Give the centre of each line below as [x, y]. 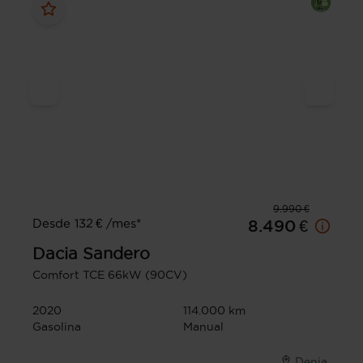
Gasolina [57, 327]
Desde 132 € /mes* [87, 224]
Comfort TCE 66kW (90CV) [110, 275]
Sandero [116, 254]
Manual [203, 327]
